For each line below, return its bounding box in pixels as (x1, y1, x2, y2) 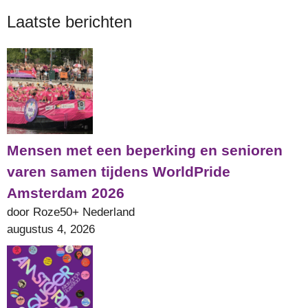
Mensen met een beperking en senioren (7, 142, 283, 159)
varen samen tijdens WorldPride (7, 164, 230, 180)
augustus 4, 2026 (7, 223, 95, 236)
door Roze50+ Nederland (7, 206, 135, 219)
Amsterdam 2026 (7, 185, 124, 201)
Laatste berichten (7, 12, 132, 32)
